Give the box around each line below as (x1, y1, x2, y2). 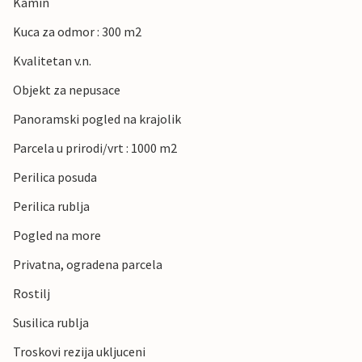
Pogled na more (13, 227, 101, 244)
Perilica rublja (13, 198, 90, 215)
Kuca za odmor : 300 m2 (13, 23, 141, 40)
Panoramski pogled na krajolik (13, 111, 181, 128)
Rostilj (13, 285, 50, 302)
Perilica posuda (13, 169, 97, 186)
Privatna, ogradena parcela (13, 256, 162, 273)
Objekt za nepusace (13, 82, 120, 99)
